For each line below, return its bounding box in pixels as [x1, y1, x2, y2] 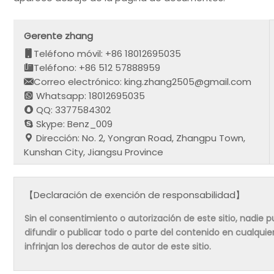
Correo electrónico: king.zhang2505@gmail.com [34, 75, 252, 88]
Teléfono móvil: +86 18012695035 [34, 46, 182, 60]
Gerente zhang [24, 29, 94, 42]
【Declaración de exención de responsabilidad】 [24, 188, 245, 202]
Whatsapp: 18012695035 [34, 89, 146, 102]
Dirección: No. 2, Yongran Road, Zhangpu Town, [34, 131, 246, 144]
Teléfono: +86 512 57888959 [34, 61, 161, 74]
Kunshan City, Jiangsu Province [24, 145, 164, 158]
